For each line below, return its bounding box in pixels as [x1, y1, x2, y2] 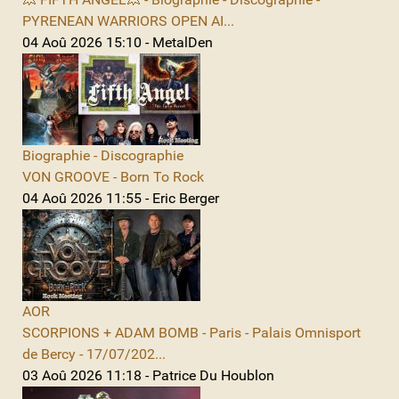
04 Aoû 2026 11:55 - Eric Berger [22, 189, 219, 207]
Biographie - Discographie [22, 146, 183, 164]
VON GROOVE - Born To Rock [22, 167, 204, 185]
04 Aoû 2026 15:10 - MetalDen [22, 33, 213, 51]
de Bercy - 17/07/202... [22, 345, 166, 362]
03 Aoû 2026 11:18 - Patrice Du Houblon [22, 366, 274, 384]
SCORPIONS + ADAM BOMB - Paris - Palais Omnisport [22, 323, 361, 341]
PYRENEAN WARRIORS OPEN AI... [22, 12, 234, 29]
